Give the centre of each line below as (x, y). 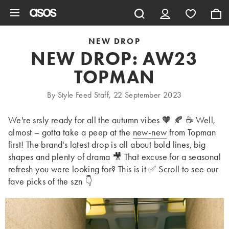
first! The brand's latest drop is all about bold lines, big (107, 144)
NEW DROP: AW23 (114, 59)
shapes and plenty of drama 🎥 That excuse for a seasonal (114, 157)
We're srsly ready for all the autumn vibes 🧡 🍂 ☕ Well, (112, 120)
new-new (150, 132)
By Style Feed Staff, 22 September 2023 (114, 95)
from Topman (191, 132)
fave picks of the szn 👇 (50, 181)
